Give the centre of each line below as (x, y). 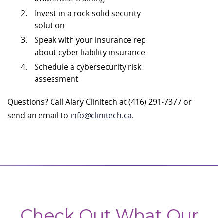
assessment (56, 79)
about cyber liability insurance (90, 52)
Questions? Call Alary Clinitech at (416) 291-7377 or (100, 102)
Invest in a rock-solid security (88, 13)
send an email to (39, 115)
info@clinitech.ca (101, 115)
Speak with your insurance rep (90, 40)
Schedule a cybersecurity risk (88, 67)
